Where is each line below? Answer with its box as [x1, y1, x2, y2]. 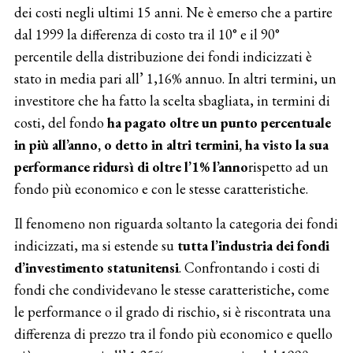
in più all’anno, [13, 135, 104, 154]
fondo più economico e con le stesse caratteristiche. [13, 179, 308, 198]
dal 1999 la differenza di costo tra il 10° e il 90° [13, 24, 280, 43]
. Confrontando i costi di [178, 258, 320, 277]
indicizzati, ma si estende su [13, 236, 177, 255]
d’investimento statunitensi [13, 258, 179, 277]
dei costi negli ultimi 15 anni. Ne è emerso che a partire [13, 2, 333, 21]
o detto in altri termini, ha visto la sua [103, 135, 329, 154]
